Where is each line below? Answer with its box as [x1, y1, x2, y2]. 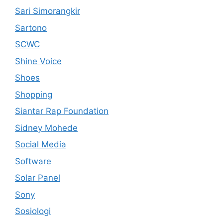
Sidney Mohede [15, 122, 78, 133]
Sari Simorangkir [15, 6, 80, 16]
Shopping [15, 89, 52, 100]
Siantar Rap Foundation [15, 106, 109, 116]
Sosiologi [15, 206, 51, 217]
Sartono [15, 22, 47, 33]
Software [15, 156, 51, 166]
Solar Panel [15, 173, 60, 183]
